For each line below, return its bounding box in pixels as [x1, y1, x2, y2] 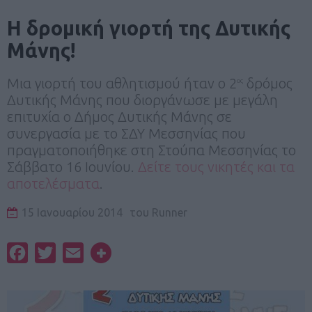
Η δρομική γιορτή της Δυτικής [7, 16, 290, 39]
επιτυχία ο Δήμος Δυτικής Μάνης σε [7, 108, 232, 125]
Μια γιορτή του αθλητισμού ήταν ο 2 [7, 75, 237, 91]
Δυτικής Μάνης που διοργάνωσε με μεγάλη [7, 91, 278, 108]
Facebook [28, 246, 76, 259]
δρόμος [243, 75, 292, 91]
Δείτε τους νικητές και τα [138, 158, 295, 175]
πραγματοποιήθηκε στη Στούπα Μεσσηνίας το [7, 141, 296, 158]
